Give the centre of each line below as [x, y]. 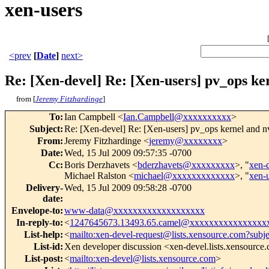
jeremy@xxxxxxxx [186, 141]
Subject [45, 129]
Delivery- [44, 188]
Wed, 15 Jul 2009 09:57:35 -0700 [128, 153]
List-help [42, 235]
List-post [42, 259]
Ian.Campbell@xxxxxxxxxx [177, 117]
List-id [47, 247]
